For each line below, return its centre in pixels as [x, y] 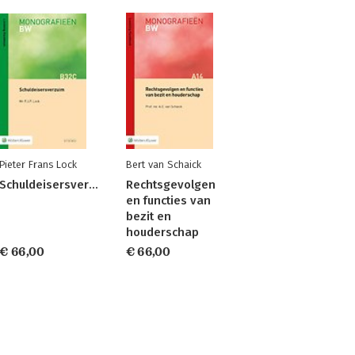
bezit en [148, 216]
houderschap [162, 232]
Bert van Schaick [163, 164]
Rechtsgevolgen [170, 185]
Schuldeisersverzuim [94, 185]
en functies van [168, 200]
